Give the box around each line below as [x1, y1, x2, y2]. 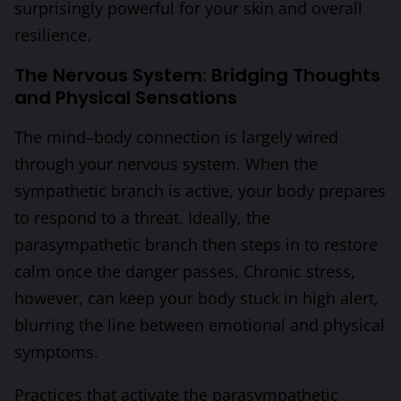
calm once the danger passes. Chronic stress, [14, 260, 355, 282]
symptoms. [14, 340, 98, 363]
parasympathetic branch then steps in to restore [14, 233, 378, 255]
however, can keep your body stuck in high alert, [14, 286, 379, 309]
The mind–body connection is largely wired [14, 125, 338, 148]
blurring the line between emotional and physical [14, 313, 385, 336]
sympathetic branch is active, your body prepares [14, 179, 386, 201]
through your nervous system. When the [14, 152, 318, 175]
